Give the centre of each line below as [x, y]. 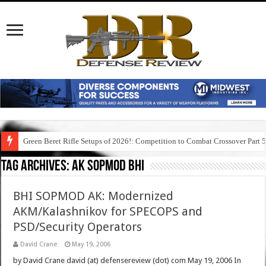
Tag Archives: [37, 167]
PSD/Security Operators [78, 227]
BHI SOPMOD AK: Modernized [94, 196]
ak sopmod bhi [108, 167]
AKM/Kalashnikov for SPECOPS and [108, 212]
